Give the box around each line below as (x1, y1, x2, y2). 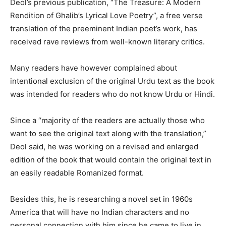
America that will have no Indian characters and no (10, 207, 189, 217)
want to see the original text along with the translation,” (10, 129, 206, 139)
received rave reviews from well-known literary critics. (10, 37, 205, 47)
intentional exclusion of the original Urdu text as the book (10, 76, 214, 86)
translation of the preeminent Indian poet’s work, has (10, 24, 197, 34)
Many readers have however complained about (10, 63, 177, 73)
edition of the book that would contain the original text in (10, 155, 211, 165)
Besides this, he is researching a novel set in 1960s (10, 194, 193, 204)
